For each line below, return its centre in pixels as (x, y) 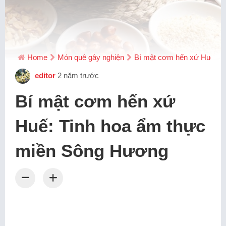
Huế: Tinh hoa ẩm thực (110, 126)
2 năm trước (78, 75)
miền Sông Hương (92, 151)
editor (44, 75)
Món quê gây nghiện (91, 57)
